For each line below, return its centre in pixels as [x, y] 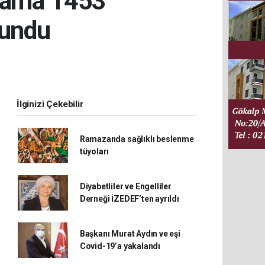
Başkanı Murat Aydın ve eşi [130, 234]
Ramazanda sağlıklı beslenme [137, 139]
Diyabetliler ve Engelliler [125, 186]
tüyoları [94, 151]
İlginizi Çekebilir [50, 104]
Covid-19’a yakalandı [120, 246]
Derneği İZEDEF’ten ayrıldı [129, 199]
